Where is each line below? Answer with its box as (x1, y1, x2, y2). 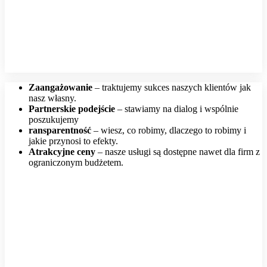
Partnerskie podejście (29, 104, 115, 114)
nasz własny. (29, 93, 76, 104)
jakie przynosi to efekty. (29, 136, 118, 147)
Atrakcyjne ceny (29, 147, 95, 157)
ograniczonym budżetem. (29, 157, 123, 168)
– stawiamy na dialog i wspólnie (115, 104, 238, 114)
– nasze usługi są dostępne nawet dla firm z (95, 147, 260, 157)
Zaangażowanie (29, 82, 92, 93)
